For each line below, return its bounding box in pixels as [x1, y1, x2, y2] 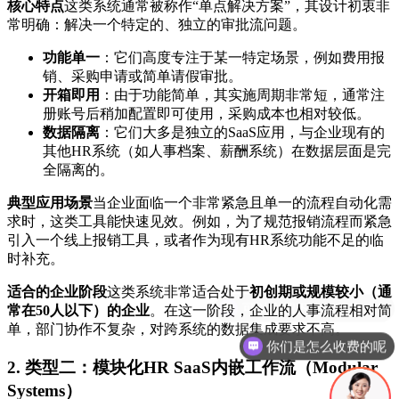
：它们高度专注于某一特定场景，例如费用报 [100, 50, 385, 66]
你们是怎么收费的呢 [266, 338, 387, 354]
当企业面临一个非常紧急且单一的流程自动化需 [93, 195, 392, 211]
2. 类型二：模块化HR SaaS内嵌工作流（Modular [7, 358, 378, 378]
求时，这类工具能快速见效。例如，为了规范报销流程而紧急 [7, 214, 392, 230]
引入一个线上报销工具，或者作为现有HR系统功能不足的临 [7, 232, 384, 248]
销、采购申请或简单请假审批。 [43, 69, 242, 85]
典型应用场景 [7, 195, 93, 211]
